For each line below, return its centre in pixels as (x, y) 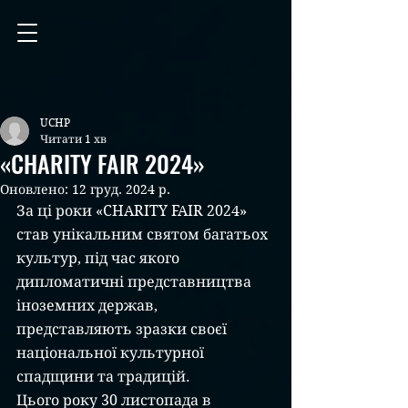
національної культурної (112, 353)
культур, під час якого (100, 258)
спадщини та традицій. (105, 377)
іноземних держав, (89, 306)
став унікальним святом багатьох (144, 235)
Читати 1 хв (73, 139)
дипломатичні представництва (136, 282)
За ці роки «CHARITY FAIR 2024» (133, 211)
